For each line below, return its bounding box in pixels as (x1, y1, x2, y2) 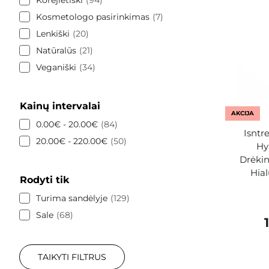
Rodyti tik (20, 174, 69, 186)
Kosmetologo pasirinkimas (36, 11, 150, 22)
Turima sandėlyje (36, 192, 107, 204)
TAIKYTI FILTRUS (38, 251, 106, 262)
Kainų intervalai (20, 100, 100, 112)
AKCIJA (231, 109, 254, 117)
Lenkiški (36, 28, 70, 39)
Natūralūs (36, 44, 76, 56)
